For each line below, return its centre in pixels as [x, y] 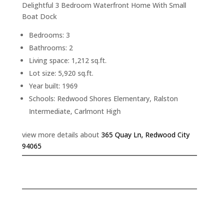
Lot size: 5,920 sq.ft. [61, 73]
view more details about [61, 135]
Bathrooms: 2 [51, 48]
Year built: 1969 [53, 86]
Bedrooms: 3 [49, 35]
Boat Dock [39, 17]
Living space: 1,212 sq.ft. [67, 61]
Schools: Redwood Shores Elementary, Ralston [103, 99]
